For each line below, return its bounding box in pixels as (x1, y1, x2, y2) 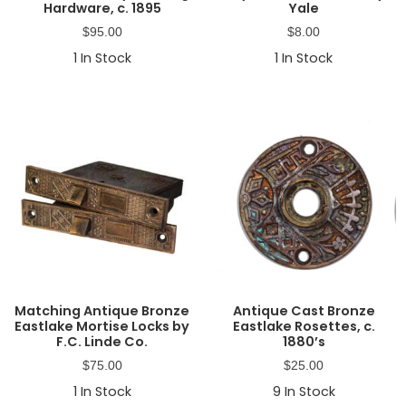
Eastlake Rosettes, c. (232, 316, 375, 335)
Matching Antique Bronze (14, 301, 190, 320)
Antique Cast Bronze (232, 301, 375, 320)
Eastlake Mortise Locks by (14, 316, 190, 335)
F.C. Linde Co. (56, 332, 149, 351)
